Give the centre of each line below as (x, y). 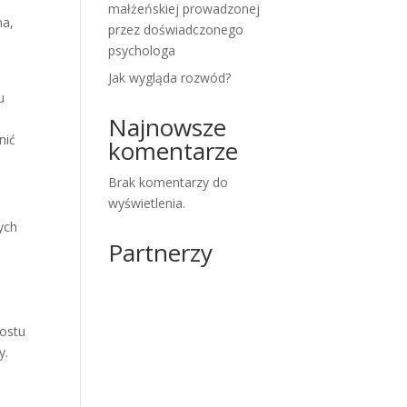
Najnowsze (168, 127)
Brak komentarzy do (169, 182)
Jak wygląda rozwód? (170, 78)
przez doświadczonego (176, 30)
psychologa (142, 50)
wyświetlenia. (147, 203)
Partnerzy (161, 253)
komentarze (174, 151)
